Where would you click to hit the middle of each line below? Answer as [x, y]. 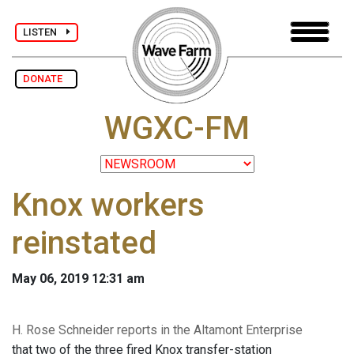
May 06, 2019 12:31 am [78, 279]
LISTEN [45, 32]
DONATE [46, 79]
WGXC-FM [177, 129]
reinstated [84, 243]
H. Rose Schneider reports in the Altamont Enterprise [157, 330]
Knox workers [108, 205]
